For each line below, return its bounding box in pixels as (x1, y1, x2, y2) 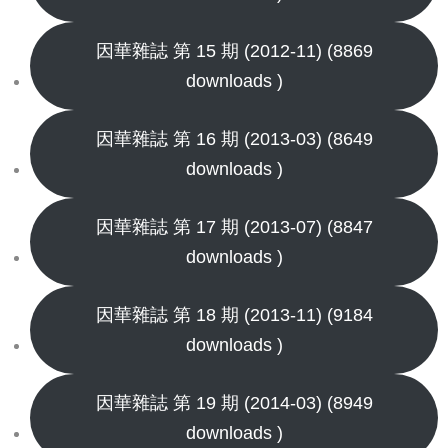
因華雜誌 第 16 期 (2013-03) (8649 (95, 129, 373, 149)
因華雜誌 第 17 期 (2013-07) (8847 (95, 217, 373, 237)
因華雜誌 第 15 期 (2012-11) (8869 (95, 41, 373, 61)
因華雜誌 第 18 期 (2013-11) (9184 (95, 305, 373, 325)
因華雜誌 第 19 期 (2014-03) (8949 (95, 393, 373, 413)
